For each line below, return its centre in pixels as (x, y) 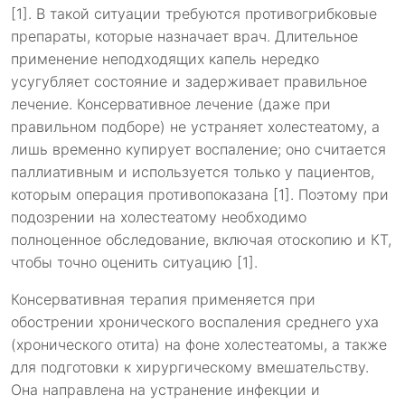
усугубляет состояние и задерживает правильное (189, 82)
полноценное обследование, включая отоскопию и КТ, (201, 240)
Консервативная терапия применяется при (163, 300)
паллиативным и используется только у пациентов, (193, 172)
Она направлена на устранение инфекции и (165, 390)
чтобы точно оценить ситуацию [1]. (134, 263)
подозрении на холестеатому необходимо (159, 217)
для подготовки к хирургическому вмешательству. (190, 367)
